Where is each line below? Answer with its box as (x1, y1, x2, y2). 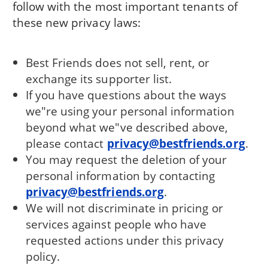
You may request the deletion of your (25, 151, 227, 167)
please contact (25, 135, 107, 151)
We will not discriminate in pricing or (25, 199, 223, 216)
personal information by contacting (25, 167, 215, 184)
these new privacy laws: (12, 14, 141, 31)
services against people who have (25, 215, 207, 232)
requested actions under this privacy (25, 232, 224, 248)
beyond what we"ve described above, (25, 118, 229, 135)
